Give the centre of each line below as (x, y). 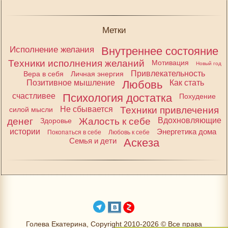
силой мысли (31, 109)
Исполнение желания (52, 49)
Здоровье (56, 120)
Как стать (187, 82)
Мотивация (170, 62)
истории (25, 131)
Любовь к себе (129, 132)
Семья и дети (93, 140)
